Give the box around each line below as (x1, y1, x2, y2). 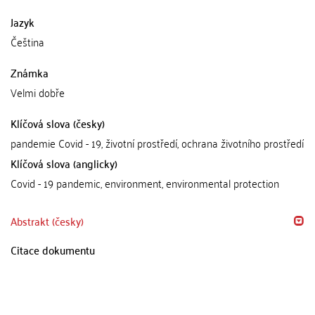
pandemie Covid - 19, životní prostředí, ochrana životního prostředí (11, 133, 304, 153)
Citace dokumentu (11, 240, 95, 259)
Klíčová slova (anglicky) (11, 153, 117, 173)
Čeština (11, 32, 44, 51)
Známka (11, 63, 49, 82)
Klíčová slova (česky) (11, 113, 105, 133)
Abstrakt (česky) (11, 211, 84, 231)
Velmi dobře (11, 82, 65, 102)
